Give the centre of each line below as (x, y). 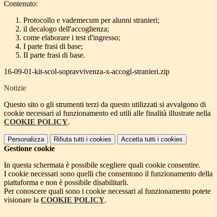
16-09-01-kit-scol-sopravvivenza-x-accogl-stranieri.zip (87, 71)
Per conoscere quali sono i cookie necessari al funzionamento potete (107, 191)
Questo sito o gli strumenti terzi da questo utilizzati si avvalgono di (105, 104)
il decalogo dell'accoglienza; (66, 29)
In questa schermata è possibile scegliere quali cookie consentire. (102, 165)
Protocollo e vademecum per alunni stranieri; (91, 20)
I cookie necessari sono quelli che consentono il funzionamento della (108, 173)
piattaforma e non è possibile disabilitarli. (66, 182)
